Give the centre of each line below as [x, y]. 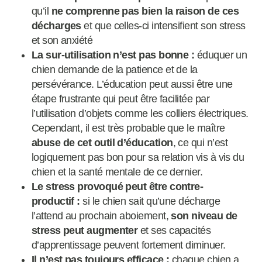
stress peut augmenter [85, 231]
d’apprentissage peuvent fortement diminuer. [128, 245]
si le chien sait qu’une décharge [150, 201]
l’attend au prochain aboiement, [101, 216]
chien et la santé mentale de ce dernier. [117, 172]
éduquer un [221, 55]
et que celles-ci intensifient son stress [163, 26]
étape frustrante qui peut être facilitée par [120, 99]
